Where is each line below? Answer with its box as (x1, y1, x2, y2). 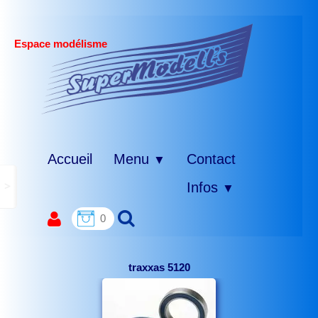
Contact (187, 151, 236, 167)
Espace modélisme (14, 38, 107, 50)
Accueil (48, 151, 92, 167)
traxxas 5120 (128, 261, 190, 273)
